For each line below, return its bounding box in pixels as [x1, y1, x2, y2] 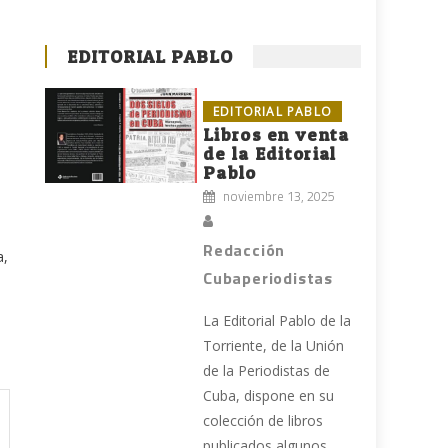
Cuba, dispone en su [203, 386, 335, 406]
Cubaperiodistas [203, 266, 334, 291]
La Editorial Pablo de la [203, 311, 352, 331]
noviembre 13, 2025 [223, 186, 336, 207]
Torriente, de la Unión [203, 336, 345, 356]
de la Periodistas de [203, 361, 331, 381]
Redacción [203, 238, 286, 263]
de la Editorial [203, 143, 337, 165]
